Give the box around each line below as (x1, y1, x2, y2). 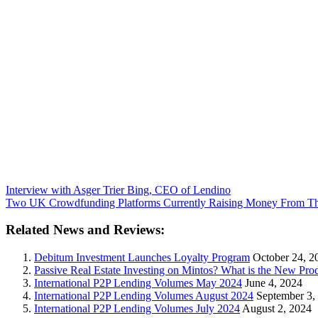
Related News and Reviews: (6, 222, 165, 238)
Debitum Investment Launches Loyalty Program (34, 251, 250, 264)
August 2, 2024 (240, 302, 312, 315)
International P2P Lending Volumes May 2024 (34, 277, 242, 290)
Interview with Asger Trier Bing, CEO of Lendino (6, 183, 231, 196)
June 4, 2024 (242, 277, 302, 290)
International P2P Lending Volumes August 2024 (34, 290, 253, 302)
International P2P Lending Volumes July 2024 (34, 302, 240, 315)
